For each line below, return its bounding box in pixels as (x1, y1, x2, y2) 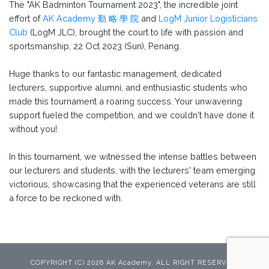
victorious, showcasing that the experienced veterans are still (9, 178, 256, 189)
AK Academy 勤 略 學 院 (43, 13, 139, 23)
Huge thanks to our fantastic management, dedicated (9, 68, 222, 79)
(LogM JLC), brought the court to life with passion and (28, 26, 243, 37)
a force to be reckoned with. (9, 192, 122, 203)
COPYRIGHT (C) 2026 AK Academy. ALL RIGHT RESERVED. (30, 258, 239, 267)
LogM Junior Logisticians (159, 13, 258, 23)
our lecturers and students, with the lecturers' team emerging (9, 165, 255, 175)
